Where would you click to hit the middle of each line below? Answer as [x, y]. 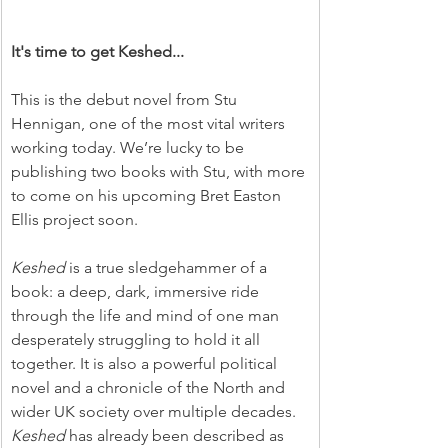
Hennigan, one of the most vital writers [150, 124]
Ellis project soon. [74, 220]
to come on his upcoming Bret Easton [148, 196]
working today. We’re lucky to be [129, 148]
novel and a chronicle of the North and [150, 388]
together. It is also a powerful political [146, 364]
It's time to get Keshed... [97, 52]
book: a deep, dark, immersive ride [137, 292]
